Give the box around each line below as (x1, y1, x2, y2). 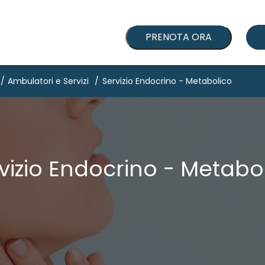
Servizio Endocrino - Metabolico (102, 75, 232, 87)
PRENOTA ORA (146, 30, 212, 44)
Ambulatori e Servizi (8, 75, 89, 87)
